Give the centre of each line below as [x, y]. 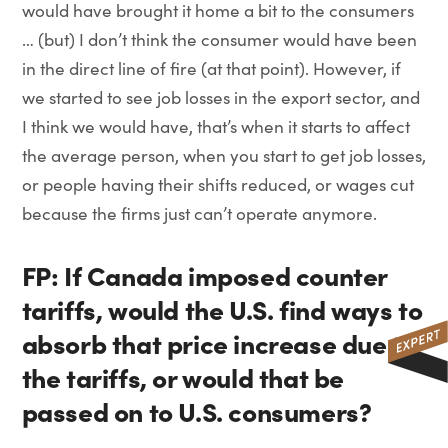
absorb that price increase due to [219, 342]
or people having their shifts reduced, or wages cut [217, 184]
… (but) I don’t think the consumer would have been [219, 39]
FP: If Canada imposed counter [204, 274]
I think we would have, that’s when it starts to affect [215, 126]
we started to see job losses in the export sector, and [220, 97]
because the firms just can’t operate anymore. [199, 213]
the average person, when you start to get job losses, [223, 155]
